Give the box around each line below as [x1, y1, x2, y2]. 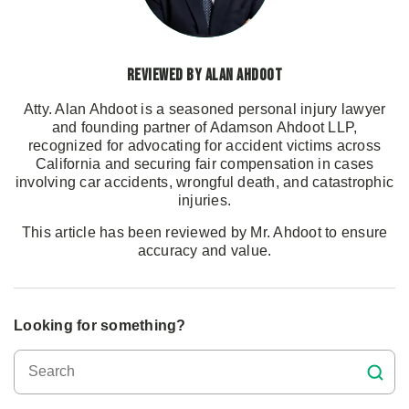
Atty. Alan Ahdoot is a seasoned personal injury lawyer [23, 100, 386, 117]
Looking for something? [14, 317, 186, 333]
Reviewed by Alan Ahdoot [126, 65, 283, 85]
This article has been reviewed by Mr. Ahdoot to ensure [21, 224, 388, 240]
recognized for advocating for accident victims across [27, 137, 382, 153]
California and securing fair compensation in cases [35, 155, 374, 172]
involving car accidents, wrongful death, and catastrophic [15, 173, 394, 190]
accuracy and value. [137, 242, 272, 258]
